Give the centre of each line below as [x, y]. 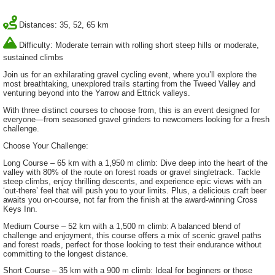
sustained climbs [33, 57]
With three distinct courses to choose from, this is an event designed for [131, 110]
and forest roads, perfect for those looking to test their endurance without [132, 244]
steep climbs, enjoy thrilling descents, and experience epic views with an [132, 181]
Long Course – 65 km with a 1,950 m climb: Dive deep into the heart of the [135, 163]
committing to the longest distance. [66, 254]
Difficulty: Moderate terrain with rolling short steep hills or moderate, [139, 45]
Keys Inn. [20, 209]
